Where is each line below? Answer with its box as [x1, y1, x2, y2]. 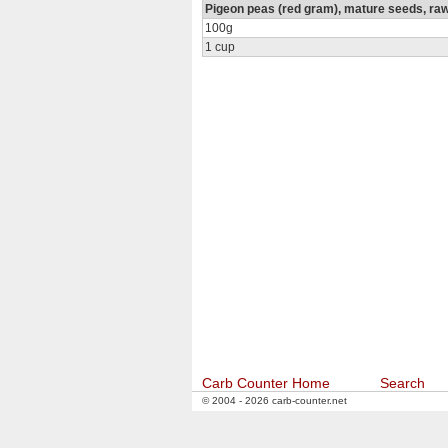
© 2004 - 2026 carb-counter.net [202, 395, 347, 406]
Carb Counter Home [202, 375, 330, 391]
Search [380, 375, 425, 391]
